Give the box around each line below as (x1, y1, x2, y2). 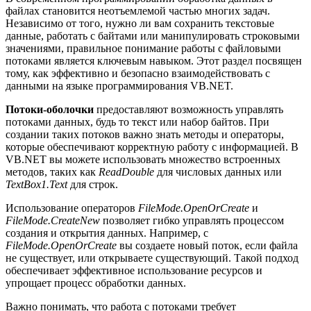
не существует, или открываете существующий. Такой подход (6, 251, 299, 264)
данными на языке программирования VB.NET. (6, 79, 233, 92)
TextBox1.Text (6, 178, 67, 190)
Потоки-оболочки (6, 103, 94, 115)
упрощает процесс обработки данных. (6, 276, 186, 289)
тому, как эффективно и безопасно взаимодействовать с (6, 67, 270, 79)
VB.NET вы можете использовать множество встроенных (6, 153, 280, 165)
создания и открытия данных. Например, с (6, 226, 208, 239)
